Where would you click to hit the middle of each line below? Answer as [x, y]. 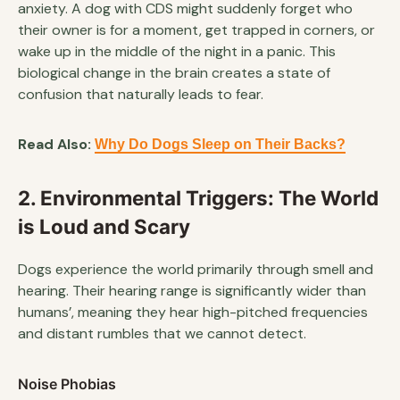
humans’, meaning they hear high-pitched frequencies [193, 312]
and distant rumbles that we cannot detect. [162, 333]
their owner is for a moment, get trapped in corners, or [196, 29]
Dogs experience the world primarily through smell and [196, 269]
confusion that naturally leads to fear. [141, 94]
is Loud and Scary [104, 226]
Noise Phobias [67, 383]
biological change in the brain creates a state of [174, 72]
